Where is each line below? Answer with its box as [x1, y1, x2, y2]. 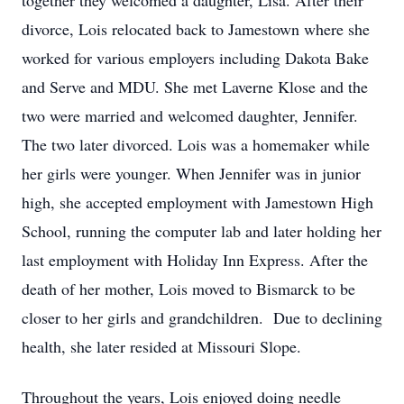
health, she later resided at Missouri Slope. [22, 335, 301, 357]
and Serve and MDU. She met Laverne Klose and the [22, 76, 368, 97]
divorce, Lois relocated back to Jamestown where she [22, 18, 370, 40]
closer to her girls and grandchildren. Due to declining [22, 307, 382, 328]
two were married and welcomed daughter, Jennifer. [22, 105, 358, 126]
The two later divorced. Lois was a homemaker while [22, 133, 370, 155]
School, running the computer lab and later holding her [22, 220, 381, 242]
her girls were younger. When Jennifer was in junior [22, 162, 361, 184]
